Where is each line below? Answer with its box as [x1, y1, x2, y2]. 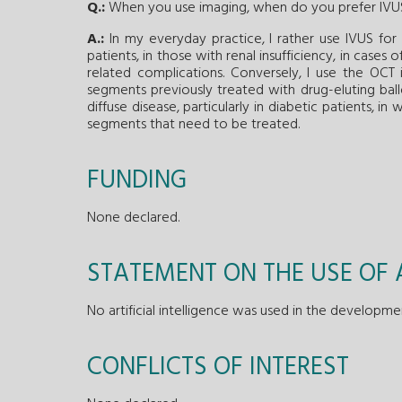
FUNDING [87, 161, 187, 202]
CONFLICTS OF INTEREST [87, 347, 349, 389]
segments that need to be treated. [87, 113, 300, 137]
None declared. [87, 206, 179, 231]
